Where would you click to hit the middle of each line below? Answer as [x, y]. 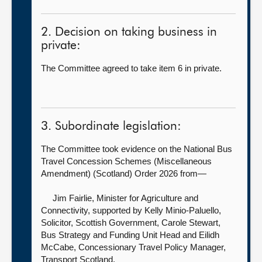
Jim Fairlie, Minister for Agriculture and [125, 198]
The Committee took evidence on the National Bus [137, 149]
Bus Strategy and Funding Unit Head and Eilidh [130, 235]
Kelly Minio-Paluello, [182, 210]
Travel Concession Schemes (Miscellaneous [126, 161]
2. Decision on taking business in [129, 32]
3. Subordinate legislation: [111, 127]
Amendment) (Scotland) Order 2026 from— [124, 173]
